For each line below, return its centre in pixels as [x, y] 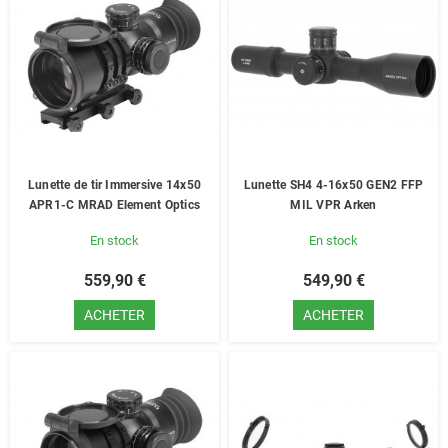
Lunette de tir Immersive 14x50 [114, 185]
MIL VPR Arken [333, 205]
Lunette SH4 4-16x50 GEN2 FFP [333, 185]
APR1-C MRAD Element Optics [114, 205]
